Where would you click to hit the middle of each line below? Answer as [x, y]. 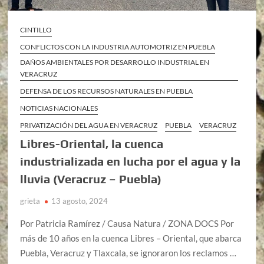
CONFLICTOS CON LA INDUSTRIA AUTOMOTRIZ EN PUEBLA [118, 47]
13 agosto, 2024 [80, 201]
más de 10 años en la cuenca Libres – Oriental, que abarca [131, 238]
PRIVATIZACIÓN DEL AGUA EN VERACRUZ [89, 126]
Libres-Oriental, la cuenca [92, 144]
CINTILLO [36, 30]
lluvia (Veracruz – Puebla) [91, 179]
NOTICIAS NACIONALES [59, 108]
